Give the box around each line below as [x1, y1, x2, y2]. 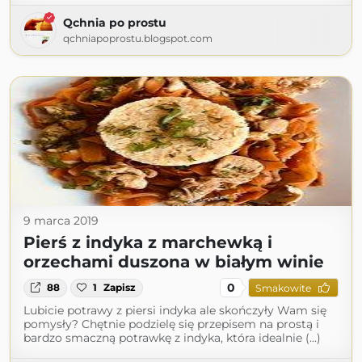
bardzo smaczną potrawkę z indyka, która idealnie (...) [23, 330, 321, 346]
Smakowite [255, 281, 311, 294]
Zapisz [103, 281, 137, 294]
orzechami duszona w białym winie [23, 252, 324, 272]
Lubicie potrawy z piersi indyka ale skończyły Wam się [23, 303, 326, 318]
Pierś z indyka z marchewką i [23, 233, 272, 253]
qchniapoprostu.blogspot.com [63, 32, 213, 45]
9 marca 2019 [23, 213, 99, 229]
